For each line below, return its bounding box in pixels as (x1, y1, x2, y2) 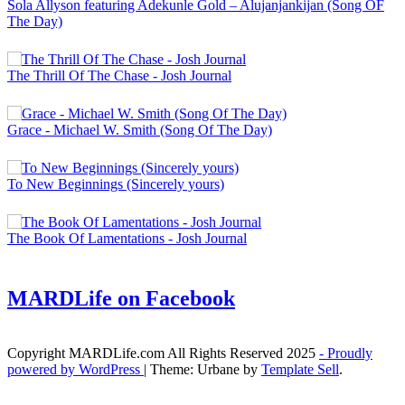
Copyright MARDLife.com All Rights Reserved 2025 (7, 345, 319, 362)
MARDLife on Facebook (7, 286, 235, 310)
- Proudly (319, 345, 372, 362)
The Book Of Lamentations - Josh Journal (7, 230, 247, 246)
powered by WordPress (7, 362, 144, 378)
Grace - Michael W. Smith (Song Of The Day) (7, 121, 272, 137)
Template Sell (261, 362, 339, 378)
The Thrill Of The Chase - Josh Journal (7, 67, 231, 83)
